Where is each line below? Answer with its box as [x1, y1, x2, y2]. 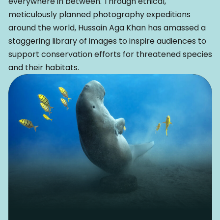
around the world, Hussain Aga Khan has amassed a [8, 22, 206, 34]
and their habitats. [8, 62, 79, 74]
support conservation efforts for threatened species [8, 49, 212, 60]
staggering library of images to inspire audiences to [8, 35, 206, 47]
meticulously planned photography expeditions [8, 9, 191, 21]
